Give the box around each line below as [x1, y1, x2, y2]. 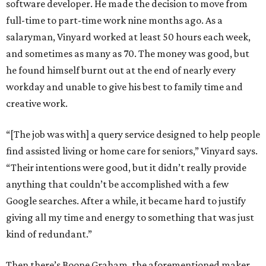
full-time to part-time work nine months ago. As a [6, 14, 223, 26]
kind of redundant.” [6, 228, 92, 240]
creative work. [6, 97, 68, 109]
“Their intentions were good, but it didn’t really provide [6, 161, 246, 173]
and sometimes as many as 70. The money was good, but [6, 47, 249, 59]
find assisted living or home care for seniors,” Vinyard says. [6, 145, 258, 157]
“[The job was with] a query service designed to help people [6, 128, 260, 140]
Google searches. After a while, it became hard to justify [6, 195, 246, 207]
